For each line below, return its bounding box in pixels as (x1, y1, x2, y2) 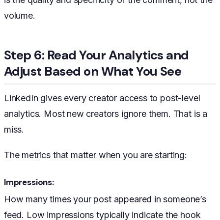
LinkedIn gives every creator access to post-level (4, 93, 200, 104)
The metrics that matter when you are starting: (4, 150, 187, 161)
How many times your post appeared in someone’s (4, 194, 206, 205)
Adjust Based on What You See (4, 63, 182, 80)
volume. (4, 10, 35, 21)
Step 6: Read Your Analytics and (4, 47, 189, 64)
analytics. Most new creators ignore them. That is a (4, 109, 208, 119)
